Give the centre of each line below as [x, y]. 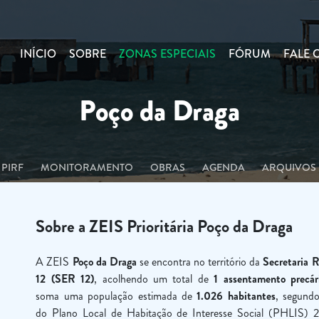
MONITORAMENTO [87, 167]
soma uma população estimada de [116, 296]
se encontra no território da [200, 262]
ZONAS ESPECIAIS [167, 54]
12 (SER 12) [65, 279]
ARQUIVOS [289, 167]
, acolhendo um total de [154, 279]
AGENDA [224, 167]
